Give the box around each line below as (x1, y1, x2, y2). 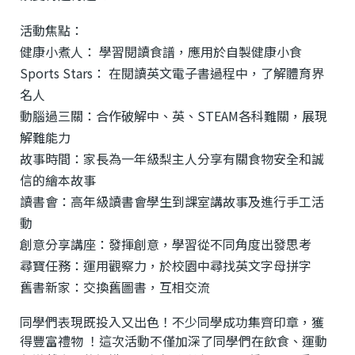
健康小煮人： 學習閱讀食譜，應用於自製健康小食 (20, 42, 305, 61)
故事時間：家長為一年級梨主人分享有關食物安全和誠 (20, 149, 324, 168)
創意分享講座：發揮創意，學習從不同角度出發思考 (20, 235, 311, 254)
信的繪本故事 (20, 170, 96, 189)
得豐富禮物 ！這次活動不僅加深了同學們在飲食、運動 (20, 331, 327, 350)
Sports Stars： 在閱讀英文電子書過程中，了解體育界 (20, 63, 324, 82)
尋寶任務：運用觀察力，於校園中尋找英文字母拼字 (20, 256, 311, 275)
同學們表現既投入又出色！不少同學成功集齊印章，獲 (20, 312, 324, 331)
